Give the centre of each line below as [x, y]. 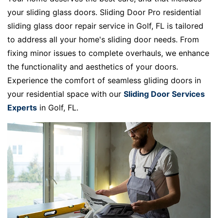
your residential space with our [65, 94]
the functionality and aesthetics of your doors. [93, 66]
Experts [22, 107]
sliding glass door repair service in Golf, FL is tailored [105, 26]
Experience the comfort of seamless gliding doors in [104, 80]
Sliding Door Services [164, 94]
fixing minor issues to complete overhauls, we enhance [108, 53]
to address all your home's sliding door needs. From [103, 39]
